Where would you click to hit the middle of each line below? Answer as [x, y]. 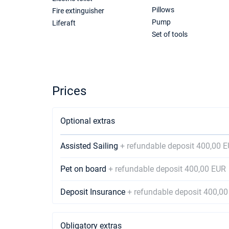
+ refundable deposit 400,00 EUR [167, 169]
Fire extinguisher [78, 11]
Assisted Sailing [90, 146]
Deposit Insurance [94, 192]
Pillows [163, 10]
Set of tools [169, 34]
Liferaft [64, 23]
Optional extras [88, 121]
